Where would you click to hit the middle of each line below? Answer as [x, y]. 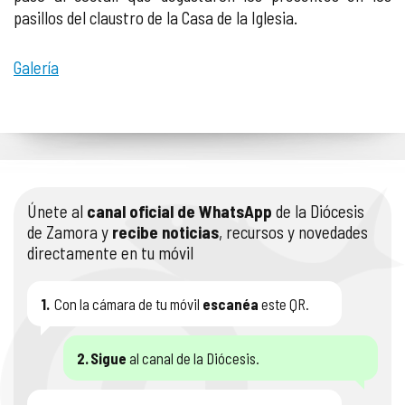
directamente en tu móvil [110, 253]
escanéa [231, 304]
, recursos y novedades [293, 232]
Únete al [57, 211]
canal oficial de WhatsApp [179, 211]
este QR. [284, 304]
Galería [36, 67]
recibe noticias [165, 232]
